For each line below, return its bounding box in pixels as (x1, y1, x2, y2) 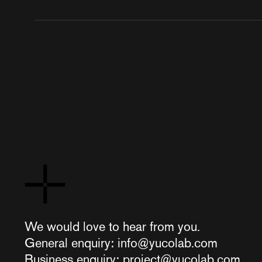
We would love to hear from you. (25, 218, 200, 235)
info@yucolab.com (118, 234, 218, 251)
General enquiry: (25, 234, 118, 251)
